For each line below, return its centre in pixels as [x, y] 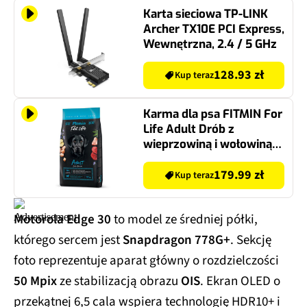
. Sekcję [251, 240]
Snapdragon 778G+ [176, 240]
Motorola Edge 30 [62, 219]
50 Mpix [37, 281]
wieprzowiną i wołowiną [208, 144]
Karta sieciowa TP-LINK [206, 14]
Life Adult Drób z [189, 129]
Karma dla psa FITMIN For [213, 114]
